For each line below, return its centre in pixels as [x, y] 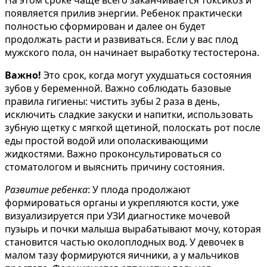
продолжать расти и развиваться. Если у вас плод [121, 39]
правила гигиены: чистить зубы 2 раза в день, [112, 101]
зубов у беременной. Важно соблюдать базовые [118, 88]
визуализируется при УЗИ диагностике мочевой [117, 215]
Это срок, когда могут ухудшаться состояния [146, 75]
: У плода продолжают [139, 189]
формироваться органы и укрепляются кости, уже [122, 202]
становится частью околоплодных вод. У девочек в [124, 242]
